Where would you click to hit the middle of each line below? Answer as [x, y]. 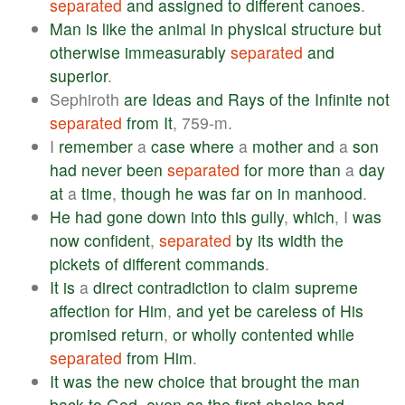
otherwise [85, 52]
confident [117, 240]
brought [269, 381]
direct [113, 287]
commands [225, 264]
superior [79, 76]
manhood [329, 193]
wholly [214, 334]
